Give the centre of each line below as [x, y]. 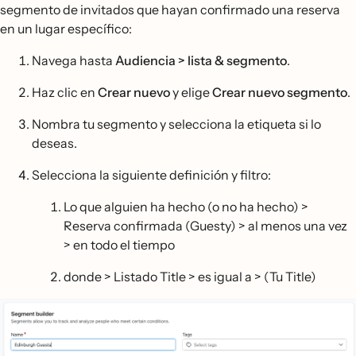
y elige [191, 92]
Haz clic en [65, 92]
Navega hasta [74, 60]
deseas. [54, 143]
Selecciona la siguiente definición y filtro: [151, 174]
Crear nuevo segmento [280, 92]
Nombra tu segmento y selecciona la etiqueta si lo [176, 124]
